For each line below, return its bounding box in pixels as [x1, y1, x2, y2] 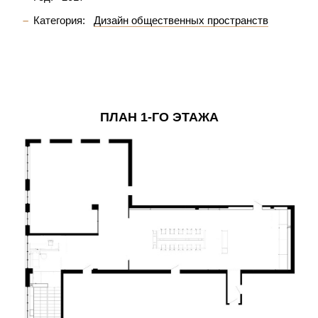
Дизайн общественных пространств [94, 14, 268, 26]
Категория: [33, 14, 85, 26]
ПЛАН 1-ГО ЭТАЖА [99, 110, 219, 124]
